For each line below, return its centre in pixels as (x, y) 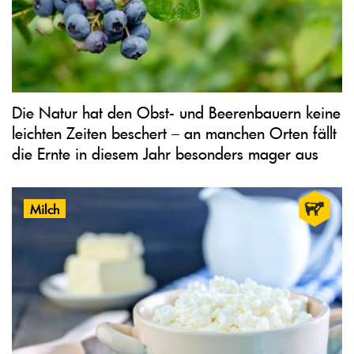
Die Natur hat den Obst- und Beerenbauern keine (176, 113)
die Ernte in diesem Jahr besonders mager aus (165, 154)
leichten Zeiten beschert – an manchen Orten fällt (174, 133)
